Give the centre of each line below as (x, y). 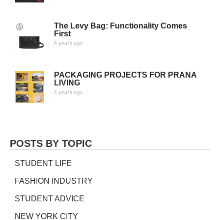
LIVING (67, 82)
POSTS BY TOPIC (51, 144)
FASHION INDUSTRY (54, 181)
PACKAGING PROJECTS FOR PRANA (125, 75)
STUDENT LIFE (43, 164)
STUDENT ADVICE (50, 199)
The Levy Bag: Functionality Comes (121, 26)
